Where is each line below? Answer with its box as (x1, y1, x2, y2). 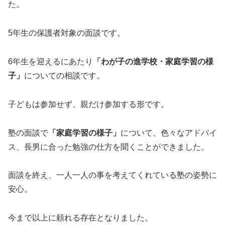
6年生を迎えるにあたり (8, 57, 93, 66)
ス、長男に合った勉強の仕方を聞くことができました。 (8, 142, 209, 151)
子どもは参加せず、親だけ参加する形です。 (8, 99, 169, 108)
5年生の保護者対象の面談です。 (8, 29, 125, 38)
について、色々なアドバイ (121, 128, 217, 137)
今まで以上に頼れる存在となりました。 (8, 213, 153, 222)
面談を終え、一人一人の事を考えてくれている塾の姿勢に (8, 171, 217, 180)
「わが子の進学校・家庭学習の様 (93, 57, 213, 66)
